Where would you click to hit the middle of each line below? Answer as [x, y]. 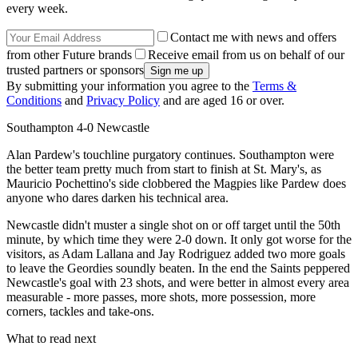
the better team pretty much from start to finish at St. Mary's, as [164, 169]
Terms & [274, 86]
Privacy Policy [123, 101]
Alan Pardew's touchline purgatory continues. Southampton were [170, 155]
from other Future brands [69, 55]
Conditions [34, 101]
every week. [37, 9]
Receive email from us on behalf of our [246, 55]
